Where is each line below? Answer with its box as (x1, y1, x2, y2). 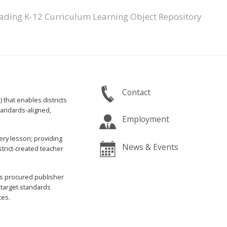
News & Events (122, 141, 179, 153)
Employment (122, 113, 170, 125)
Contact (122, 86, 151, 98)
